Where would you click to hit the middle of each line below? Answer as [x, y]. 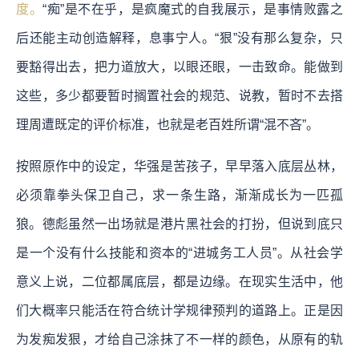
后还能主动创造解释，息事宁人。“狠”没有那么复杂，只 [179, 38]
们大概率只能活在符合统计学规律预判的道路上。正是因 [179, 310]
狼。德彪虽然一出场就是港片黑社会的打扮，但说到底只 [179, 224]
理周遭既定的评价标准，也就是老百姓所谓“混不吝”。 [167, 124]
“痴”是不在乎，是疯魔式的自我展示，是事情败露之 [193, 9]
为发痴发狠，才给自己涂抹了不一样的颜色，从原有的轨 [179, 339]
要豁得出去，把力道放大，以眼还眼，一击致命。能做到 [179, 67]
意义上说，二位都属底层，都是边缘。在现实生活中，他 [179, 281]
